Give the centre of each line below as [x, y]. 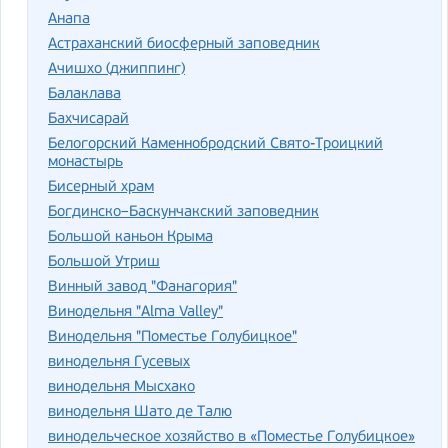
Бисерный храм [101, 187]
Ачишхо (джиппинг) [116, 69]
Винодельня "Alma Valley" [135, 312]
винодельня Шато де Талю [140, 412]
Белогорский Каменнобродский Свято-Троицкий [215, 144]
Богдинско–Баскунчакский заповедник [183, 212]
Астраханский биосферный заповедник [184, 44]
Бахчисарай [88, 119]
